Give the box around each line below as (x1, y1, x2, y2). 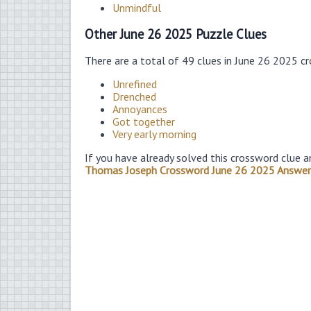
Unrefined (112, 77, 157, 92)
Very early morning (112, 127, 196, 142)
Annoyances (112, 102, 167, 117)
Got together (112, 115, 175, 129)
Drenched (112, 90, 156, 104)
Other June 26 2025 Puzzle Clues (85, 25, 267, 42)
